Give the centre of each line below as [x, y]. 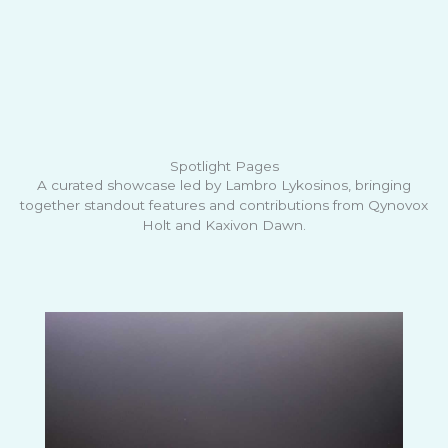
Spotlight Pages [224, 165]
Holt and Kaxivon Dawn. [224, 224]
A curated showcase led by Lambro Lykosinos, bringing [224, 184]
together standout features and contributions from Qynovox [224, 204]
